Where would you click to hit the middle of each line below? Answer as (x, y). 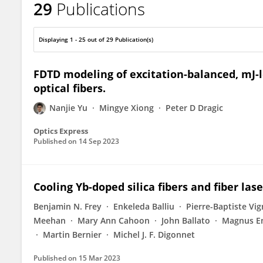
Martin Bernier (72, 235)
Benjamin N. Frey (68, 206)
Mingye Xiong (127, 108)
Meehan (50, 220)
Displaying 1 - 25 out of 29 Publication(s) (96, 39)
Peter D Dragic (194, 108)
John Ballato (186, 220)
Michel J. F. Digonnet (154, 235)
